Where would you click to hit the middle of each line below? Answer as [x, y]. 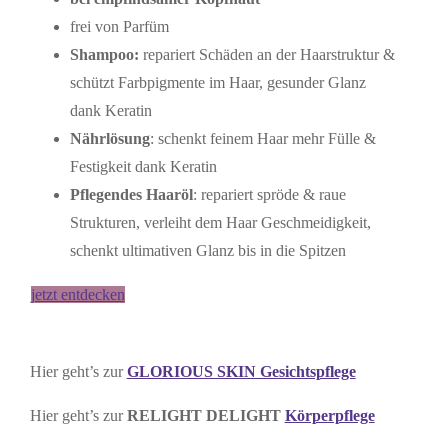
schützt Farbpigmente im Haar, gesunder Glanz [217, 82]
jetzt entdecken [77, 294]
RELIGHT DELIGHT [203, 415]
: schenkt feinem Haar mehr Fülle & [262, 138]
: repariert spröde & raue [269, 194]
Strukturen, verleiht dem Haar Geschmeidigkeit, [220, 222]
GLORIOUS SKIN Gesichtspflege [241, 371]
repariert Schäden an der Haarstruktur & [268, 54]
